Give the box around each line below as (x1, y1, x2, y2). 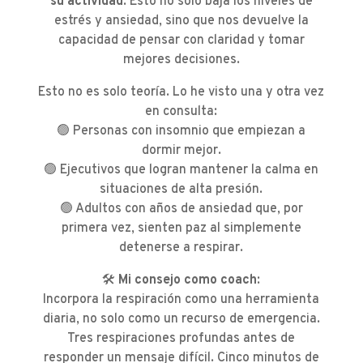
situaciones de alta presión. (100, 181, 263, 199)
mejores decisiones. (122, 52, 240, 69)
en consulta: (145, 104, 218, 121)
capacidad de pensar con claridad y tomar (58, 32, 305, 49)
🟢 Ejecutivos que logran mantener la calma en (44, 162, 319, 179)
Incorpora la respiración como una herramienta (43, 292, 320, 309)
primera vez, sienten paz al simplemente (61, 220, 301, 237)
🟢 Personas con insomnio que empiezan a (57, 123, 306, 140)
